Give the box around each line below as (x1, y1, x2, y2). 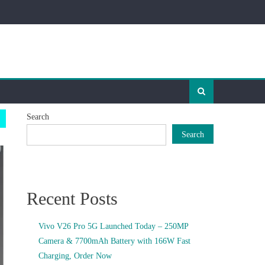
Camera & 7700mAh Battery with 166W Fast (38, 237, 191, 245)
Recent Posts (27, 189, 118, 208)
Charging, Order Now (38, 251, 112, 260)
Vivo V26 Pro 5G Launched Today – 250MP (38, 222, 189, 231)
